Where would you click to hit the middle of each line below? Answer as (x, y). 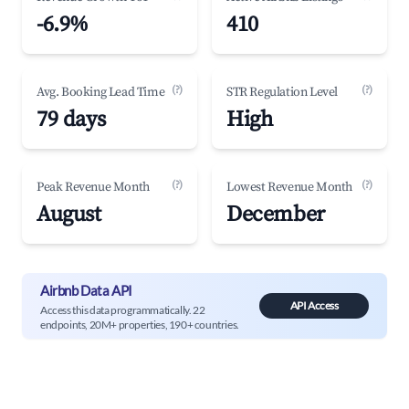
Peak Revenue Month (93, 187)
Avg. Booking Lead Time (101, 92)
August (69, 215)
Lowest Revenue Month (289, 187)
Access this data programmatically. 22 (123, 309)
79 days (71, 120)
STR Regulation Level (282, 92)
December (276, 215)
